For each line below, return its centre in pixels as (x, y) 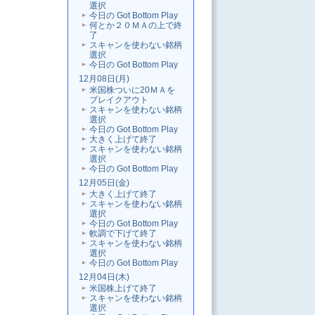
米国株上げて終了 (123, 289)
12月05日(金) (104, 183)
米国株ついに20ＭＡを (132, 90)
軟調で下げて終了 (123, 234)
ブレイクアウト (119, 100)
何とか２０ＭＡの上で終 (136, 26)
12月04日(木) (104, 277)
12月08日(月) (104, 79)
